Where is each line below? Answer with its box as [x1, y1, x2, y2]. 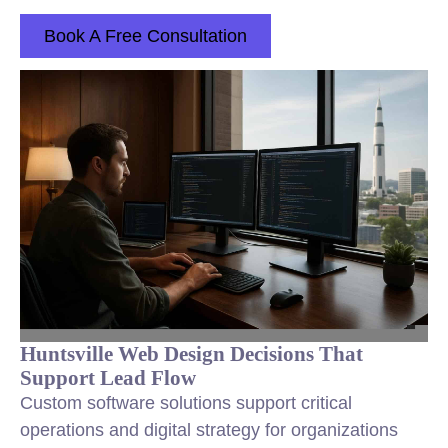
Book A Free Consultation [44, 26, 247, 46]
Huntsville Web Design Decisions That [20, 342, 363, 365]
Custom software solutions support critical [20, 393, 352, 413]
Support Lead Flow [20, 366, 196, 389]
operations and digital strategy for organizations [20, 420, 398, 440]
